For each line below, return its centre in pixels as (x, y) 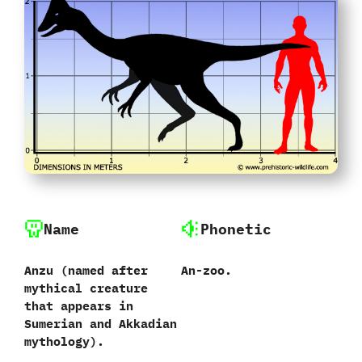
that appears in (79, 305)
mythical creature (86, 288)
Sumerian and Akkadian (101, 323)
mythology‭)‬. (64, 341)
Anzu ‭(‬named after (86, 270)
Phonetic (236, 229)
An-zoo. (206, 270)
